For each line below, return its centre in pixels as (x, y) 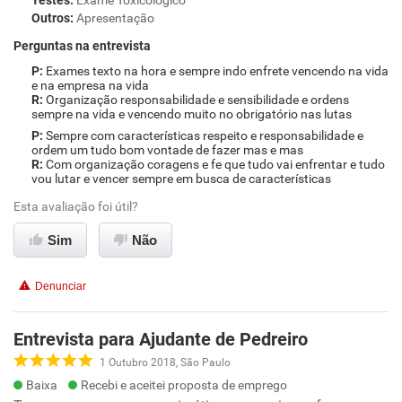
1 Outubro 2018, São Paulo (165, 362)
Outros (51, 18)
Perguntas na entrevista (82, 46)
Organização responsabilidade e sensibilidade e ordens (197, 100)
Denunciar (61, 286)
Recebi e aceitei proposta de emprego (184, 385)
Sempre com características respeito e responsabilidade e (205, 135)
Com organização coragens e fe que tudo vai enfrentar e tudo (215, 164)
